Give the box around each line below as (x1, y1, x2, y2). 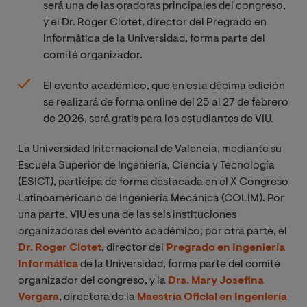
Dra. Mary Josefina (168, 275, 264, 286)
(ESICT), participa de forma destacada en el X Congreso (18, 176, 288, 188)
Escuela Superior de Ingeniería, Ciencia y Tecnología (18, 160, 275, 171)
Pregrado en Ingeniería (166, 242, 285, 254)
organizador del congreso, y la (18, 275, 168, 286)
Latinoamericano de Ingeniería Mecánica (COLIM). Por (18, 193, 284, 204)
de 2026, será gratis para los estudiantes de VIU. (43, 113, 273, 125)
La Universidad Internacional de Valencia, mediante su (18, 143, 282, 155)
